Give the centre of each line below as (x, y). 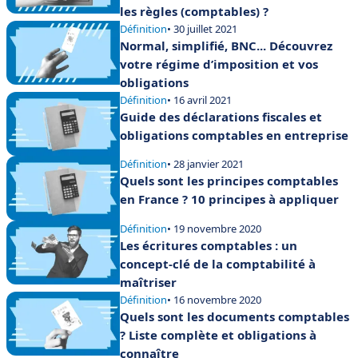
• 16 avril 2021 (199, 99)
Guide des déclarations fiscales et (221, 116)
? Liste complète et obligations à (218, 334)
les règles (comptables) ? (194, 11)
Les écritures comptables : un (209, 245)
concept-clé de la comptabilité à (218, 263)
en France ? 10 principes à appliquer (229, 199)
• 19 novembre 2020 (214, 228)
